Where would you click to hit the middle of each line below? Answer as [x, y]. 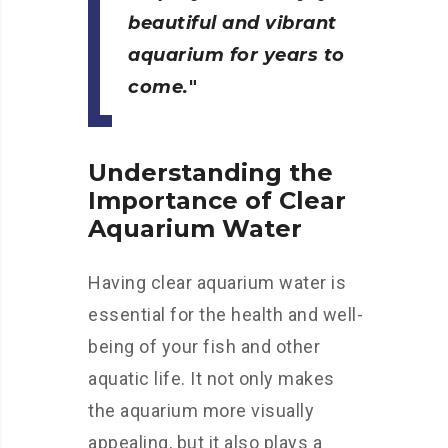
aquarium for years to [236, 55]
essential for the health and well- [225, 314]
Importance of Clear [217, 200]
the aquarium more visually [201, 410]
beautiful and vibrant [232, 23]
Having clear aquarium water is [217, 282]
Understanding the [210, 172]
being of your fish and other [204, 346]
